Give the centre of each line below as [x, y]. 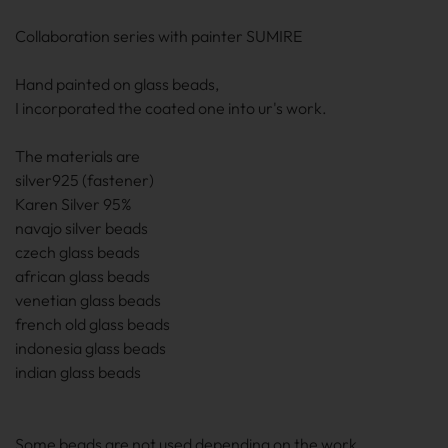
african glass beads [82, 276]
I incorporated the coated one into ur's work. [171, 108]
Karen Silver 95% [73, 204]
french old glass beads [92, 324]
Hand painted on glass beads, [117, 84]
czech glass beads [77, 252]
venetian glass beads [88, 300]
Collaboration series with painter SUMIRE [158, 36]
